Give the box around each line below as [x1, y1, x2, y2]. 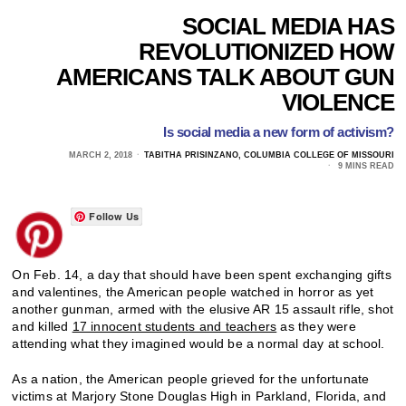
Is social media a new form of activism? [163, 123, 394, 140]
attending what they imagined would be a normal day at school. [12, 335, 385, 351]
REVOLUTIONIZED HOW [138, 38, 394, 64]
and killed [12, 318, 72, 333]
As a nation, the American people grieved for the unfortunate [12, 371, 370, 386]
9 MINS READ [334, 160, 394, 170]
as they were [276, 318, 356, 333]
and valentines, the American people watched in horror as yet [12, 284, 374, 299]
